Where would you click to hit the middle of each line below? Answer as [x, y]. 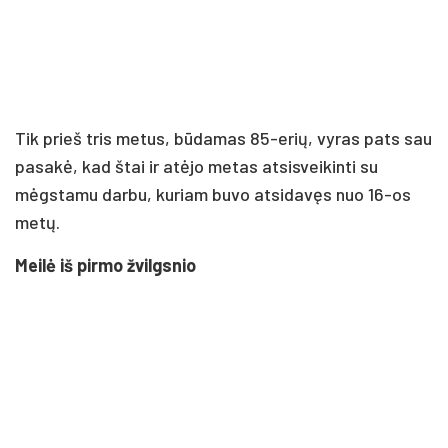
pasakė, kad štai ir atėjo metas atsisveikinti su [196, 165]
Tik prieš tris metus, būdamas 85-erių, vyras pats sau [223, 137]
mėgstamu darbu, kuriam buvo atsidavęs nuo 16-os [213, 193]
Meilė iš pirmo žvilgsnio [105, 264]
